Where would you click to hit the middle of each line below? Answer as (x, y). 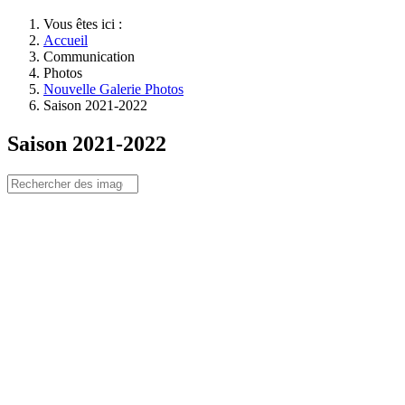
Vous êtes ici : (86, 24)
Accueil (66, 40)
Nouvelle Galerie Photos (113, 89)
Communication (89, 57)
